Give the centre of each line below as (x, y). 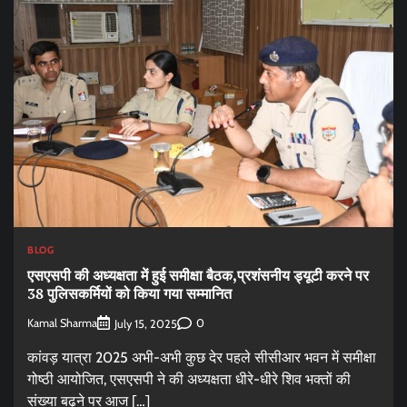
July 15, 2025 (146, 323)
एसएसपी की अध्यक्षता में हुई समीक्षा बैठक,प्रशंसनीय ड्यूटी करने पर (198, 276)
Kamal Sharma (62, 323)
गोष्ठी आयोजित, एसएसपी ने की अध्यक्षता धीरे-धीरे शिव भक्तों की (189, 379)
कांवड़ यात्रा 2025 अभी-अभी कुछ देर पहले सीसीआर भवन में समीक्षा (202, 357)
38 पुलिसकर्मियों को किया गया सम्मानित (129, 294)
